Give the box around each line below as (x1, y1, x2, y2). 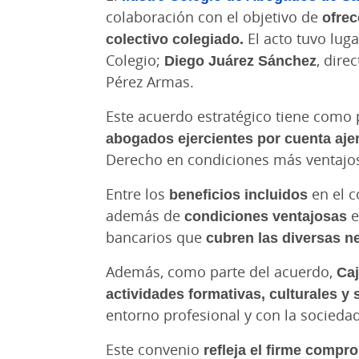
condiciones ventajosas (184, 206, 347, 226)
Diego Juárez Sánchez (164, 50, 317, 71)
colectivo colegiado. (106, 29, 244, 49)
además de (106, 206, 184, 226)
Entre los (106, 184, 169, 204)
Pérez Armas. (106, 72, 198, 92)
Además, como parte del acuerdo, (106, 262, 337, 282)
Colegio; (106, 50, 164, 71)
